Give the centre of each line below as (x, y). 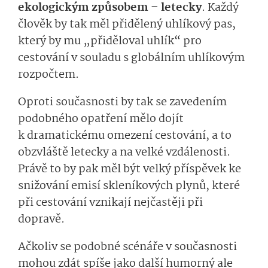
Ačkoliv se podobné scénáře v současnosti (127, 247)
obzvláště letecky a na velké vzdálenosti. (124, 152)
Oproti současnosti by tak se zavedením (122, 102)
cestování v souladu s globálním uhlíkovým (131, 58)
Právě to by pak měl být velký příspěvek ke (130, 169)
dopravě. (41, 219)
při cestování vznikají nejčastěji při (110, 202)
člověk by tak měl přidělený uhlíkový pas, (127, 24)
